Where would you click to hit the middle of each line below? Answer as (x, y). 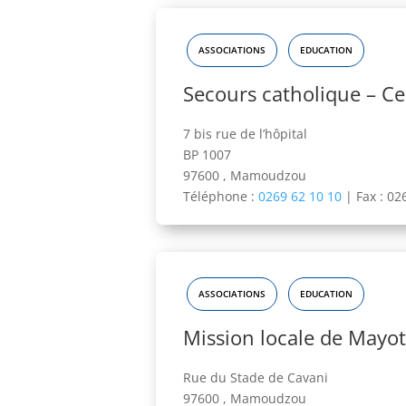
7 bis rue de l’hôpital (245, 134)
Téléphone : (221, 197)
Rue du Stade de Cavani (256, 378)
